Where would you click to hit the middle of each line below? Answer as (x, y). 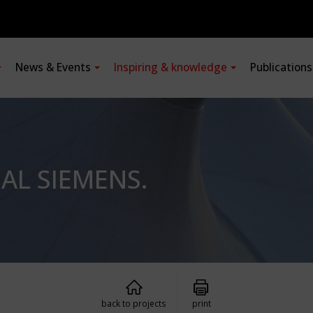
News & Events (53, 67)
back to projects (134, 303)
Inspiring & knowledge (170, 67)
